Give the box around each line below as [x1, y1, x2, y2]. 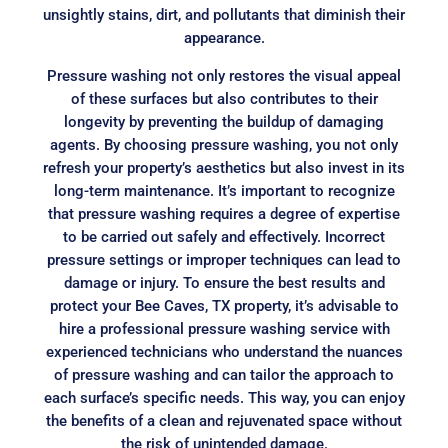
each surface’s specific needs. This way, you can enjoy [43, 389, 405, 408]
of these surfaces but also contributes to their [70, 90, 378, 109]
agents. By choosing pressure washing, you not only [50, 136, 398, 155]
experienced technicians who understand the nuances [45, 343, 403, 362]
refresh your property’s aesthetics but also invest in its [43, 159, 405, 178]
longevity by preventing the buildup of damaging [64, 113, 384, 132]
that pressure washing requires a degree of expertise [48, 205, 400, 224]
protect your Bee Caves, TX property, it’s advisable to [49, 297, 399, 316]
